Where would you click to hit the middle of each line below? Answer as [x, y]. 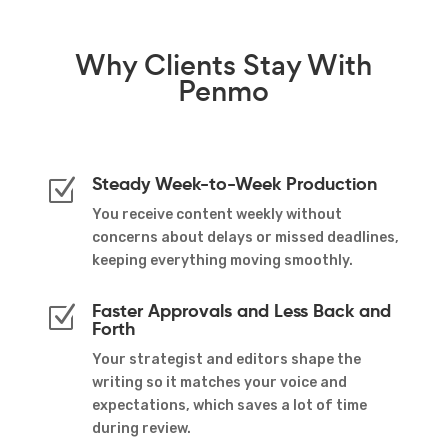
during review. [141, 428]
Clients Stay [223, 65]
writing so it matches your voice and [219, 382]
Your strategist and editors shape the [226, 359]
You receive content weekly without [216, 214]
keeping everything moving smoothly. [222, 260]
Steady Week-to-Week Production [234, 183]
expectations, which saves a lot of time [229, 405]
